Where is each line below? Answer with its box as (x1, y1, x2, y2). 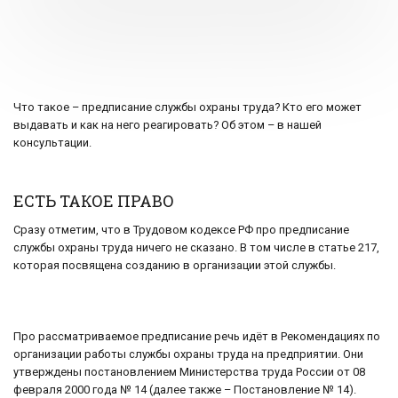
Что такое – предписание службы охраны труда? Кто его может (13, 100, 362, 115)
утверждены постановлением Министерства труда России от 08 (13, 365, 365, 379)
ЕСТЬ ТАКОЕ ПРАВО (13, 190, 174, 212)
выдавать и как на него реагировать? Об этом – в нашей (13, 118, 322, 132)
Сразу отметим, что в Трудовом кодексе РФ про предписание (13, 223, 349, 237)
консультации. (13, 136, 92, 150)
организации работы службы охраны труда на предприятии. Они (13, 347, 363, 362)
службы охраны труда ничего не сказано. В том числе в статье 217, (13, 241, 379, 255)
